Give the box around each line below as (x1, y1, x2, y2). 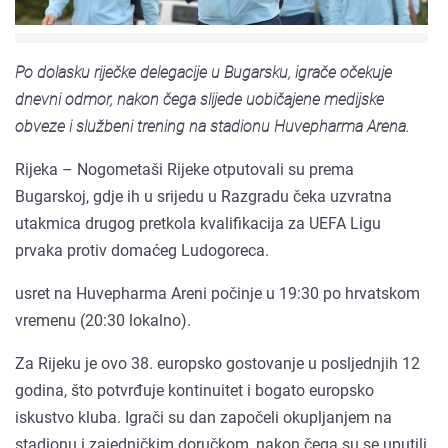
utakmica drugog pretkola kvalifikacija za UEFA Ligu (15, 214, 381, 234)
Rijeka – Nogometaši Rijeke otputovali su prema (15, 160, 354, 180)
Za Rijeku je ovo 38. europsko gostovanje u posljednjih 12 (15, 354, 420, 374)
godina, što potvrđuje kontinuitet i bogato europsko (15, 381, 374, 401)
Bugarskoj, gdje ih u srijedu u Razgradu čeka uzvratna (15, 187, 392, 207)
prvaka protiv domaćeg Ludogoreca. (15, 241, 269, 261)
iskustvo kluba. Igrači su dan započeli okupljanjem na (15, 408, 392, 428)
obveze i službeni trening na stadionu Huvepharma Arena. (15, 117, 409, 137)
